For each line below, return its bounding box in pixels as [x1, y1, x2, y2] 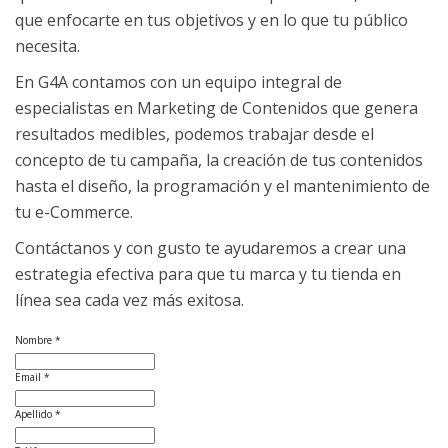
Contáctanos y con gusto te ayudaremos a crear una [15, 237, 406, 260]
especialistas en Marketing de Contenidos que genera [15, 97, 418, 120]
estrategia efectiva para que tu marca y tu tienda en [15, 263, 401, 286]
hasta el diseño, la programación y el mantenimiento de [15, 175, 430, 198]
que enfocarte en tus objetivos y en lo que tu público [15, 9, 408, 32]
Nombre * [15, 333, 61, 348]
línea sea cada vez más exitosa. [15, 289, 244, 312]
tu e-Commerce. [15, 201, 133, 224]
